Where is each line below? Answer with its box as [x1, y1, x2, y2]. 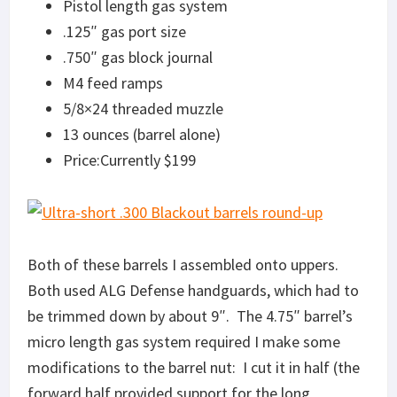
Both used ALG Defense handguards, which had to [27, 279, 359, 300]
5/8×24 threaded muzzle [63, 97, 223, 119]
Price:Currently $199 [63, 149, 196, 170]
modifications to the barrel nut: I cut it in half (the [27, 356, 360, 378]
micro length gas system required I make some [27, 331, 340, 352]
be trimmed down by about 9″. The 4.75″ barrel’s [27, 305, 353, 326]
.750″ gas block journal [63, 46, 213, 67]
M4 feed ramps [63, 72, 163, 93]
